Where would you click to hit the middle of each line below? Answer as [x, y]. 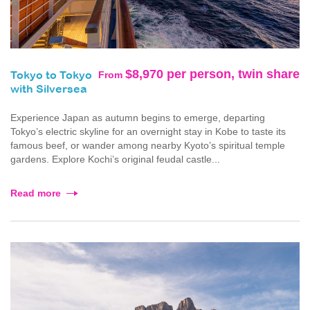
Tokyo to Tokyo [51, 76]
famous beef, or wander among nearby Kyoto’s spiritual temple [148, 146]
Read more [36, 193]
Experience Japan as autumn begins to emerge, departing [138, 118]
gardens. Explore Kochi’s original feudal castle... [115, 159]
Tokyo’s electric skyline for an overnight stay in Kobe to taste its [148, 132]
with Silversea [49, 90]
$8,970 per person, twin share [212, 74]
